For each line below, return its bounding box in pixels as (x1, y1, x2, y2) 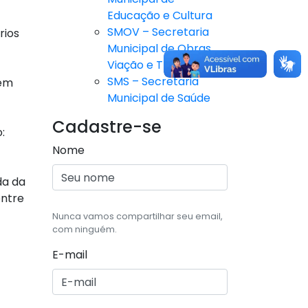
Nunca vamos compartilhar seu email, (52, 210, 223, 223)
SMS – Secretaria (107, 74, 199, 90)
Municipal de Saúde (107, 90, 210, 107)
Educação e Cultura (107, 8, 212, 24)
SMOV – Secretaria (107, 24, 209, 41)
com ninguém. (52, 223, 117, 236)
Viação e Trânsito (107, 57, 201, 74)
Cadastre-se (52, 115, 162, 139)
